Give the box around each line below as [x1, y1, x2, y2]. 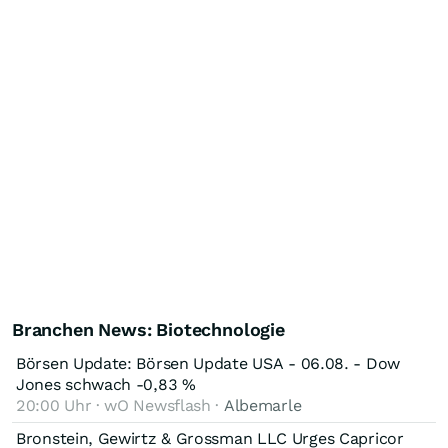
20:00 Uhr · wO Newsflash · [16, 395, 224, 415]
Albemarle [223, 395, 302, 415]
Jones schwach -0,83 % [16, 374, 196, 394]
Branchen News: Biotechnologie [12, 318, 285, 340]
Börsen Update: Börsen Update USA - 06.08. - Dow [16, 353, 400, 373]
